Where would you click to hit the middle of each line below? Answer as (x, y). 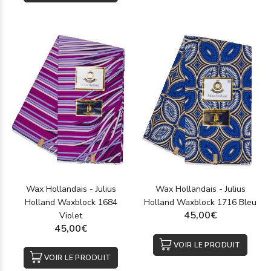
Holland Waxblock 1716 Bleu (200, 202)
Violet (71, 216)
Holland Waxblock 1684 (71, 202)
